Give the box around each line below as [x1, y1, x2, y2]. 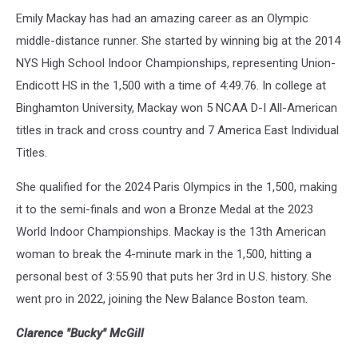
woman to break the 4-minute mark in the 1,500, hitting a [16, 247, 312, 262]
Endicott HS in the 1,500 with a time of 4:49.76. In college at [16, 78, 326, 93]
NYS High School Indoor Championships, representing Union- [16, 56, 336, 71]
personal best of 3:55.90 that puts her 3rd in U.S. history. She [16, 269, 332, 284]
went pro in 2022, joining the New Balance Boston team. [16, 292, 308, 307]
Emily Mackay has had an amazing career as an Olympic [16, 11, 308, 26]
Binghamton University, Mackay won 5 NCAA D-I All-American [16, 101, 337, 116]
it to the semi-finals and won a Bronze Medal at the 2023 [16, 202, 313, 217]
